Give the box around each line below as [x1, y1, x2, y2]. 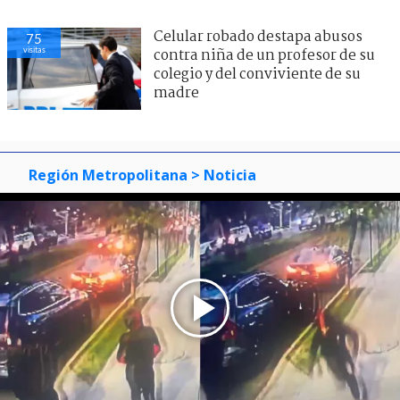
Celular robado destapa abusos [154, 26, 362, 49]
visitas [22, 45, 46, 55]
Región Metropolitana [29, 165, 187, 186]
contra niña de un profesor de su [154, 45, 375, 68]
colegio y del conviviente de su [154, 63, 361, 87]
